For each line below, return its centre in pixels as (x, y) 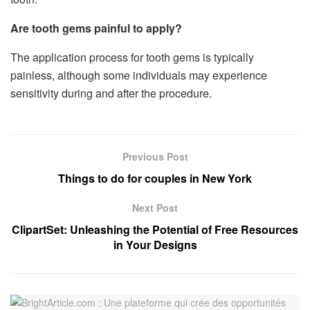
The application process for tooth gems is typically (132, 57)
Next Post (155, 208)
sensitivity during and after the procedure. (111, 93)
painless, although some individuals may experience (139, 75)
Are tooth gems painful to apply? (96, 28)
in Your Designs (155, 245)
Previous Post (155, 157)
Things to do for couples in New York (155, 179)
